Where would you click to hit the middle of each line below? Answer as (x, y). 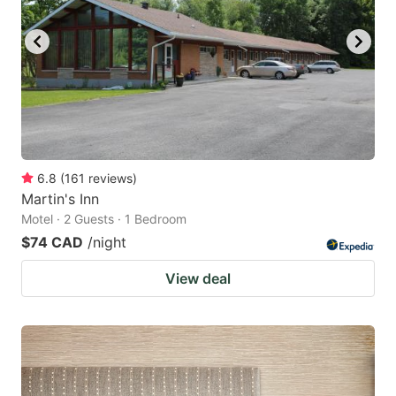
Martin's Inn (60, 198)
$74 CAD (52, 242)
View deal (198, 278)
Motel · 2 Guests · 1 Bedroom (104, 218)
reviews (110, 178)
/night (107, 242)
